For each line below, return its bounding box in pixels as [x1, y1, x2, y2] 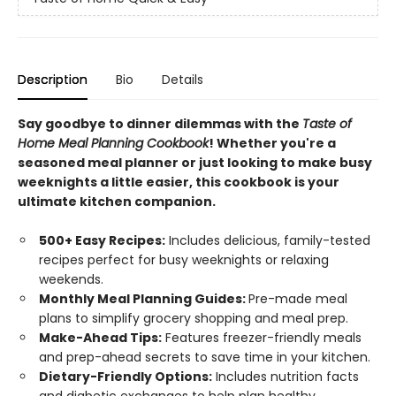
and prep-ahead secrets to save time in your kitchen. [39, 348, 370, 367]
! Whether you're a [209, 134, 336, 153]
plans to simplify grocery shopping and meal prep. [39, 309, 348, 328]
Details [162, 71, 203, 89]
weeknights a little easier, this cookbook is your [18, 173, 339, 192]
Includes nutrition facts [212, 368, 359, 386]
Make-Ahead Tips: [39, 329, 162, 347]
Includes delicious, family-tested [165, 232, 370, 250]
